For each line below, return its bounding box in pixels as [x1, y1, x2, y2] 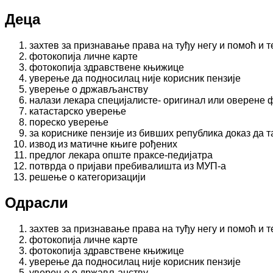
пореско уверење [29, 116, 108, 127]
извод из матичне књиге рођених [29, 138, 177, 149]
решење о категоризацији [29, 171, 146, 182]
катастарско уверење [29, 105, 126, 116]
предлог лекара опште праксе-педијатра [29, 149, 213, 160]
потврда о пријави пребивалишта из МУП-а [29, 160, 226, 171]
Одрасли [5, 194, 68, 211]
